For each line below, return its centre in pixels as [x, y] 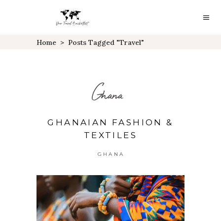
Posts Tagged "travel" [106, 42]
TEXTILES [110, 135]
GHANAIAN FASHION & [110, 122]
